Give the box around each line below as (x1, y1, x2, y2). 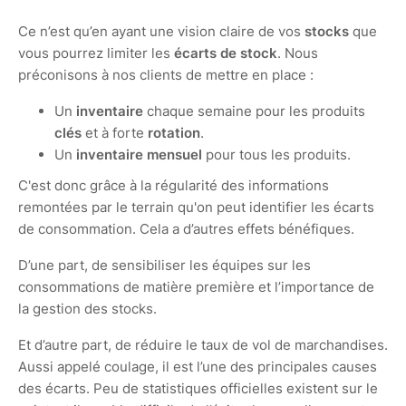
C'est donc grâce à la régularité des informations (18, 177, 329, 194)
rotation (148, 124, 200, 141)
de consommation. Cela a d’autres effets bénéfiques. (18, 220, 358, 237)
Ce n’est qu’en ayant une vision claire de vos (18, 23, 304, 40)
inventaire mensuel (76, 146, 202, 163)
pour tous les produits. (202, 146, 351, 163)
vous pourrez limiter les (18, 44, 174, 62)
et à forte (82, 124, 148, 141)
